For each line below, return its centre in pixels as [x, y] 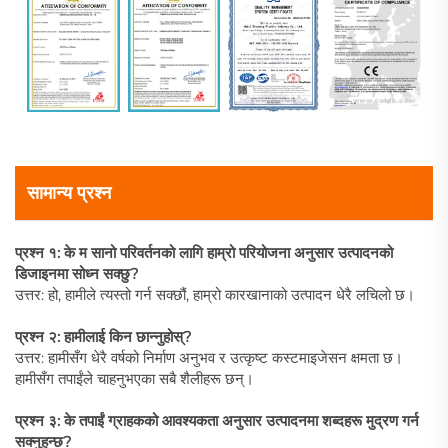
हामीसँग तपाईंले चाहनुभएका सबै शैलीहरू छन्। [134, 379]
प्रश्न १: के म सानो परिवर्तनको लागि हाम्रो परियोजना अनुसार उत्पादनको [204, 253]
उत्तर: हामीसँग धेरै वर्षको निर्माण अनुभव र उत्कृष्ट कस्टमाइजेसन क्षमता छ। [209, 358]
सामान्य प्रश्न [69, 193]
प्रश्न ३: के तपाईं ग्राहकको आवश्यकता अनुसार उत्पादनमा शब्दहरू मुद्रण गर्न [217, 421]
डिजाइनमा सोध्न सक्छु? [77, 274]
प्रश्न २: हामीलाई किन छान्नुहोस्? [103, 337]
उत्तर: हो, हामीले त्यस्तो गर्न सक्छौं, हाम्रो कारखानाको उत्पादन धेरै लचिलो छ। [215, 295]
